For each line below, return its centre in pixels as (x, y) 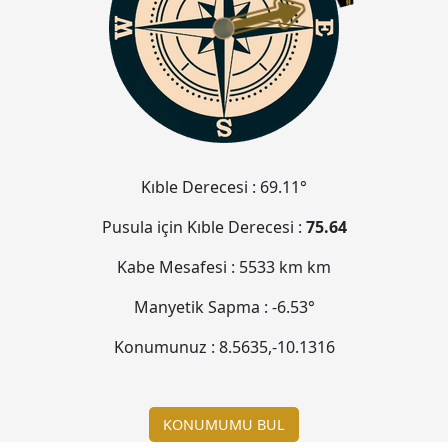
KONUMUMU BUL (224, 424)
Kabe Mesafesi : (178, 267)
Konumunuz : (166, 347)
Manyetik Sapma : (202, 307)
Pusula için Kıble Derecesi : (203, 227)
